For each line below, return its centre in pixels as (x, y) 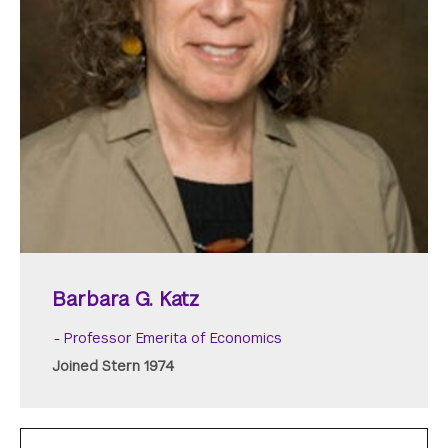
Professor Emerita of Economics (173, 337)
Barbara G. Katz (125, 298)
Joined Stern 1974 (113, 365)
